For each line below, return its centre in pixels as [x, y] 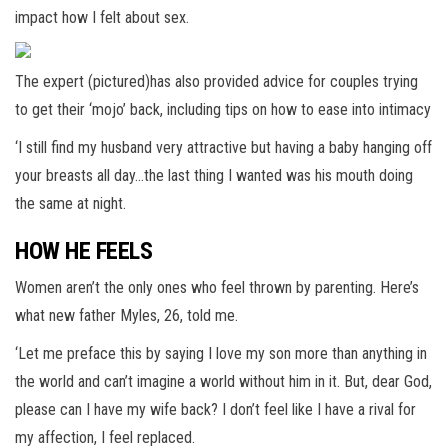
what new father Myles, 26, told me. [126, 316]
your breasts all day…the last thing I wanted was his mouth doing [214, 176]
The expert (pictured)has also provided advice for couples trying [216, 82]
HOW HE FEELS [86, 251]
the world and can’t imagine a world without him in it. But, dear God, [223, 382]
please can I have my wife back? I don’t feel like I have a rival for [215, 410]
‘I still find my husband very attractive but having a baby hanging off [223, 148]
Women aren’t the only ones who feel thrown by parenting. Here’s [217, 288]
